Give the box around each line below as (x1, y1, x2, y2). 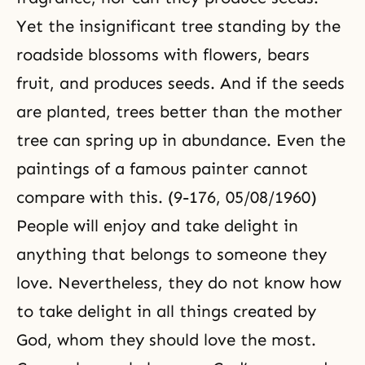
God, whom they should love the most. (16, 330, 316, 350)
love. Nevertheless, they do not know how (16, 273, 341, 292)
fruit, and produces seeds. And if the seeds (16, 73, 345, 93)
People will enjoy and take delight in (16, 216, 298, 235)
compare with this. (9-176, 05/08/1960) (16, 187, 317, 207)
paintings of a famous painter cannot (16, 159, 308, 178)
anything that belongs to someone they (16, 244, 327, 264)
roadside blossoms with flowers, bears (16, 45, 310, 64)
